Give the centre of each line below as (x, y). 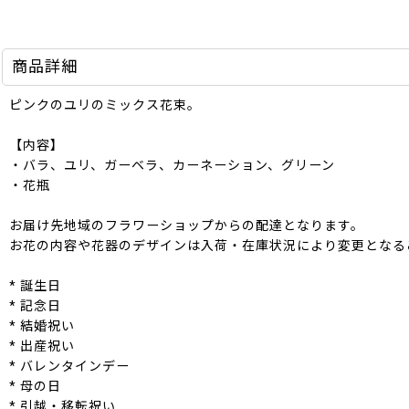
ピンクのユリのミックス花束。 (105, 105)
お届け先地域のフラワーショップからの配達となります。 (187, 225)
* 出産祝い (42, 346)
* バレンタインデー (69, 366)
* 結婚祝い (42, 326)
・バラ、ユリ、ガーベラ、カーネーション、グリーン (172, 165)
